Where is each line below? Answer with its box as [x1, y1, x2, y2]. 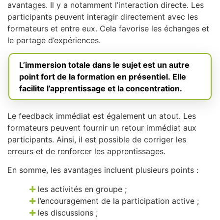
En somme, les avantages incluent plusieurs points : [7, 165, 198, 175]
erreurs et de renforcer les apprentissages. [7, 146, 165, 156]
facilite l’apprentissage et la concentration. [19, 83, 182, 93]
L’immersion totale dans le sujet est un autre [19, 59, 190, 70]
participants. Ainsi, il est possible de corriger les [7, 134, 186, 144]
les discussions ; [38, 207, 98, 218]
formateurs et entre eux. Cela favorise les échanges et [7, 23, 209, 33]
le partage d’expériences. [7, 35, 101, 45]
